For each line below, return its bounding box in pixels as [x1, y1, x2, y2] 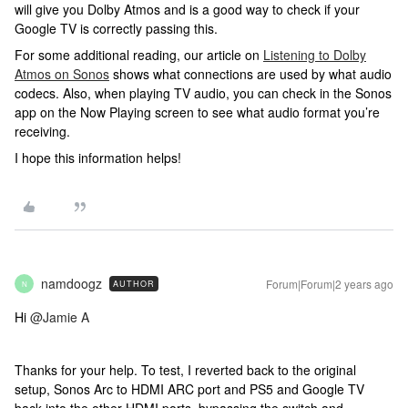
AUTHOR [113, 278, 155, 290]
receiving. [15, 122, 70, 140]
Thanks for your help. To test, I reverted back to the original [15, 361, 356, 379]
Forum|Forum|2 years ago [266, 276, 393, 291]
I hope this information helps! [15, 148, 181, 167]
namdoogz [41, 274, 102, 292]
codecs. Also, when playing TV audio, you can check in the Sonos [15, 84, 392, 102]
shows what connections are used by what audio [109, 65, 392, 83]
